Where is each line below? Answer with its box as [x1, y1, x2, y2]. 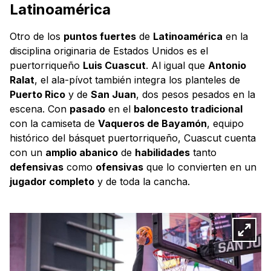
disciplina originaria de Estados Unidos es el [10, 44, 208, 57]
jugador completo [10, 175, 94, 188]
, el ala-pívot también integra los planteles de [34, 73, 240, 86]
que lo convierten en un [143, 160, 256, 173]
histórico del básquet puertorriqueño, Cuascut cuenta [10, 131, 256, 144]
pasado [70, 102, 105, 115]
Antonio [208, 59, 246, 71]
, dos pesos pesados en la [136, 88, 255, 100]
